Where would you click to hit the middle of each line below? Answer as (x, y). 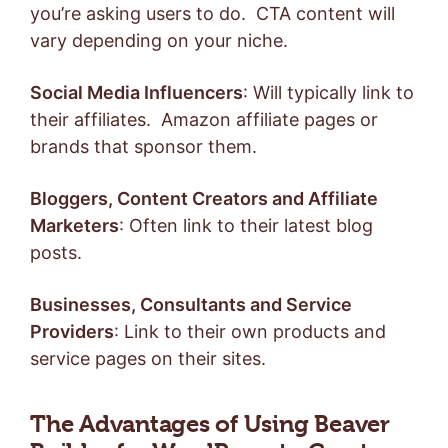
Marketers (74, 225)
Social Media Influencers (136, 92)
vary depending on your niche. (159, 40)
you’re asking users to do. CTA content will (212, 13)
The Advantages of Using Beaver (210, 424)
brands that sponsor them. (143, 146)
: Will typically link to (328, 92)
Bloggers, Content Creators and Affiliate (204, 198)
